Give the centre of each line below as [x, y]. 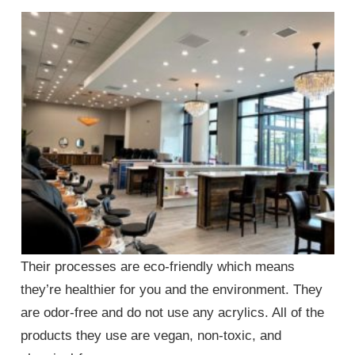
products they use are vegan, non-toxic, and [151, 335]
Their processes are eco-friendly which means [158, 266]
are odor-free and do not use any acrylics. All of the [173, 312]
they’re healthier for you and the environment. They [172, 289]
